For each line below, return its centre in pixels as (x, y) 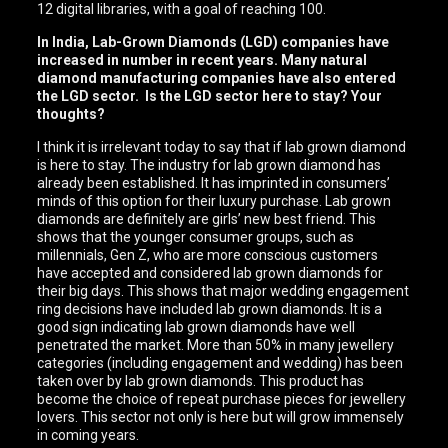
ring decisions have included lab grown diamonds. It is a (210, 309)
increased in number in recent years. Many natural (202, 60)
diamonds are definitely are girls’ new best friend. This (207, 219)
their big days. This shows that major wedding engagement (223, 291)
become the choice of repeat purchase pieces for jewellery (222, 399)
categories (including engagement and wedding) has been (220, 363)
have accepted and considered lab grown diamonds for (210, 273)
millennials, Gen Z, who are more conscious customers (208, 255)
